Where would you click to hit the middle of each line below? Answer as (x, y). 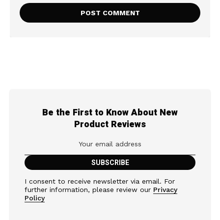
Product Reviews (110, 124)
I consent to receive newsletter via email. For (100, 181)
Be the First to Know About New (110, 112)
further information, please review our (89, 189)
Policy (35, 198)
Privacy (165, 189)
